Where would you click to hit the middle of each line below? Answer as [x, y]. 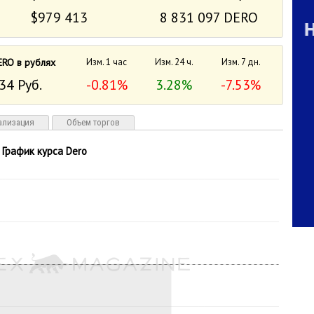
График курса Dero [45, 151]
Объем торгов [93, 122]
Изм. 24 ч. [174, 62]
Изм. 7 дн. [241, 62]
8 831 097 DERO [209, 18]
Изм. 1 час [107, 62]
